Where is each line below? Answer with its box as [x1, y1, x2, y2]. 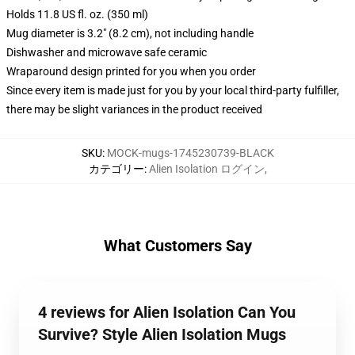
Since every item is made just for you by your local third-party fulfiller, [6, 84, 339, 97]
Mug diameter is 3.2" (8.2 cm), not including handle [6, 27, 254, 40]
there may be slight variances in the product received [6, 103, 262, 116]
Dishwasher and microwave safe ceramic [6, 46, 207, 59]
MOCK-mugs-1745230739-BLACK [106, 147, 274, 159]
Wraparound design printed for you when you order [6, 65, 256, 78]
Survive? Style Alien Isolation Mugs [38, 325, 286, 344]
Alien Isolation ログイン [148, 162, 265, 175]
